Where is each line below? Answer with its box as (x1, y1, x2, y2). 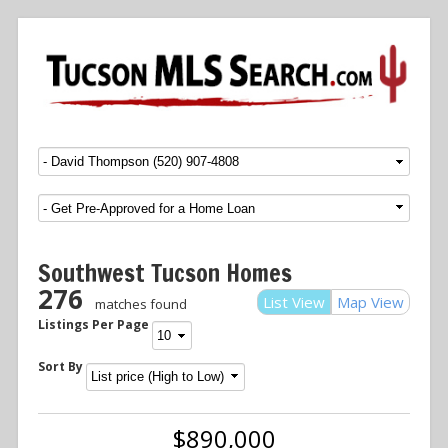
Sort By (38, 358, 83, 376)
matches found (95, 295, 188, 314)
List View (263, 292, 325, 313)
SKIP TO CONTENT (74, 148, 171, 164)
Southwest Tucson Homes (38, 256, 292, 291)
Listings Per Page (38, 316, 149, 334)
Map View (337, 292, 404, 313)
